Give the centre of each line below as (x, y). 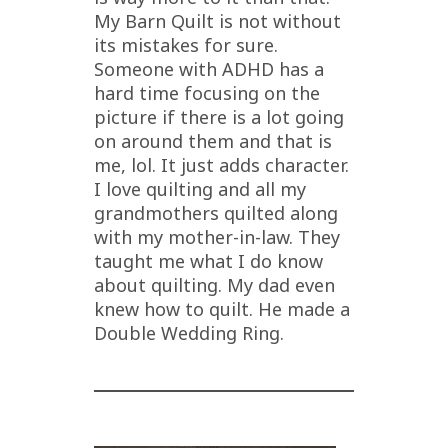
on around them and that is (213, 140)
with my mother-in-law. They (217, 236)
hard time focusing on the (207, 92)
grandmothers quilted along (216, 212)
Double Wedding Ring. (189, 332)
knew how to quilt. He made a (222, 308)
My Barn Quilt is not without (217, 20)
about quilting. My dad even (214, 284)
